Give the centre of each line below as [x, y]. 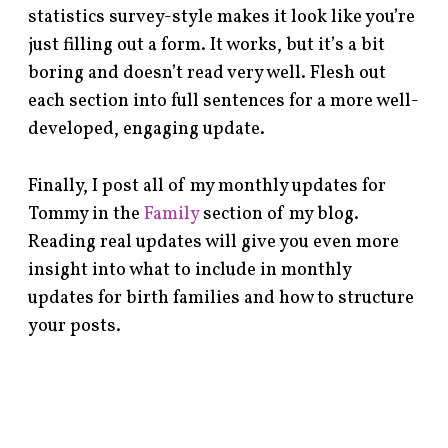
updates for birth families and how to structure [221, 298]
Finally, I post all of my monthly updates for [207, 186]
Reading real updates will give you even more [214, 242]
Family [172, 214]
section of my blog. [279, 214]
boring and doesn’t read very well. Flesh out [207, 73]
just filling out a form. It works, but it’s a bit [207, 45]
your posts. [75, 326]
